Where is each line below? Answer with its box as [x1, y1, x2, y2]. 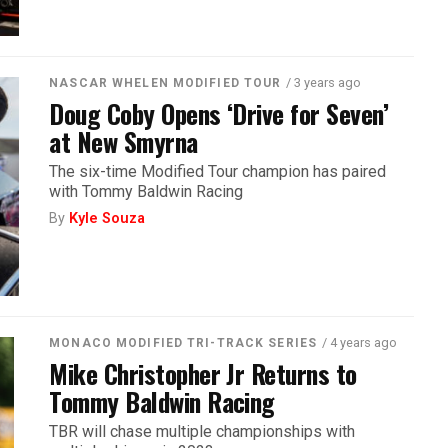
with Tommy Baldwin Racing [49, 181, 244, 201]
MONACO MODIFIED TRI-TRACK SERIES [49, 335, 318, 350]
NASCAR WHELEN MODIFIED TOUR [49, 75, 282, 90]
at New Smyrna [49, 121, 198, 160]
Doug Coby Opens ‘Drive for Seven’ [49, 93, 389, 132]
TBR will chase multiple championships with [49, 421, 356, 441]
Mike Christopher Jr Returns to [49, 353, 357, 392]
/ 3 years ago [286, 74, 362, 90]
